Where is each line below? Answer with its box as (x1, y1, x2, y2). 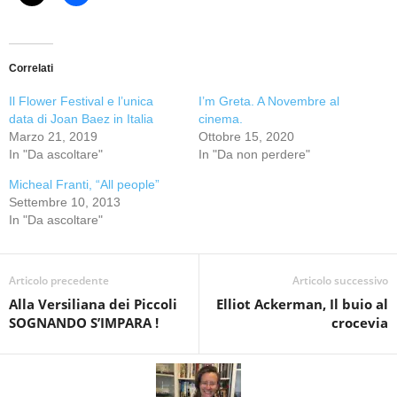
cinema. (198, 112, 243, 126)
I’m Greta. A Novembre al (198, 94, 339, 108)
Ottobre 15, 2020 (198, 129, 294, 144)
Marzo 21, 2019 (9, 129, 97, 144)
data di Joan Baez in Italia (9, 112, 153, 126)
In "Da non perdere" (198, 147, 310, 161)
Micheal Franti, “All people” (9, 177, 160, 191)
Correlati (9, 62, 53, 74)
